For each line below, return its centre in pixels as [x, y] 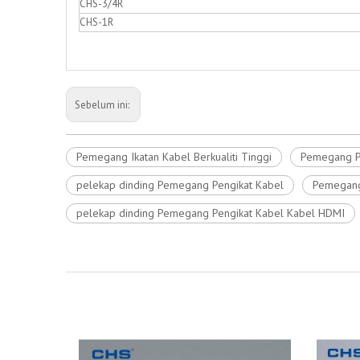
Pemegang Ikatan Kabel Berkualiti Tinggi [174, 157]
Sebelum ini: [103, 105]
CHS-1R [96, 22]
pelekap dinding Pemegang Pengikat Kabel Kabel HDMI [211, 213]
